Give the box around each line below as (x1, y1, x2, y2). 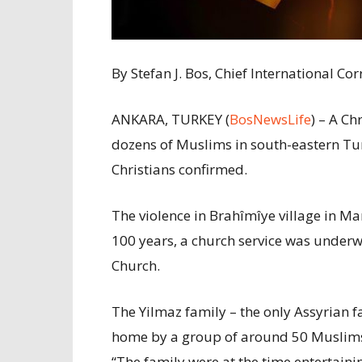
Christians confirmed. (112, 160, 247, 179)
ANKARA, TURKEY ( (112, 110, 229, 128)
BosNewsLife (229, 110, 311, 128)
